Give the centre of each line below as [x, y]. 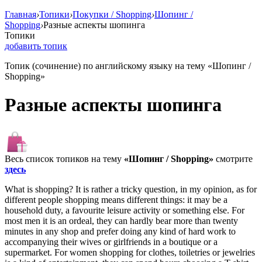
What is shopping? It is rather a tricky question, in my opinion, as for [131, 189]
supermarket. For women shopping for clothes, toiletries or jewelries [130, 252]
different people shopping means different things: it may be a [116, 199]
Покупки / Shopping [112, 14]
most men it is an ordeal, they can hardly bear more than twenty [121, 220]
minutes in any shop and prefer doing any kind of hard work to [120, 231]
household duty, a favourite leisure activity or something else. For [125, 210]
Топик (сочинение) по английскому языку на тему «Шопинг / [128, 66]
